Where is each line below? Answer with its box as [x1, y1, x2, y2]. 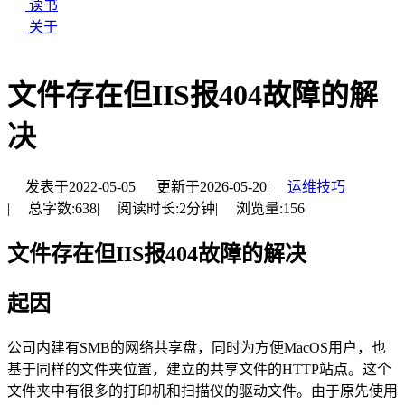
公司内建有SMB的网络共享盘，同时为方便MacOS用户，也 [7, 339, 386, 355]
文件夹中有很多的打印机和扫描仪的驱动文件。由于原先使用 [7, 382, 398, 399]
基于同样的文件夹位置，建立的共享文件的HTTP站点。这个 [7, 361, 391, 377]
